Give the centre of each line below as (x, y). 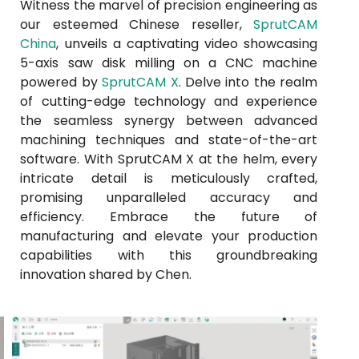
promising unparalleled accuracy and (169, 198)
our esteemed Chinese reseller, (137, 24)
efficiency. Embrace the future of (169, 217)
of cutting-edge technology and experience (169, 101)
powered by (59, 82)
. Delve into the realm (248, 82)
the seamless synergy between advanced (169, 121)
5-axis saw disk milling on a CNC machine (169, 63)
